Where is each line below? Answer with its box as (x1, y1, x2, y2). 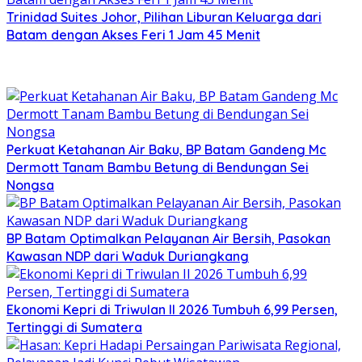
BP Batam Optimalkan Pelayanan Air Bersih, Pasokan (6, 230, 330, 247)
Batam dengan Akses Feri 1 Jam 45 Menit (6, 27, 260, 44)
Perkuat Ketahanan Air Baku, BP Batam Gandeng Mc (6, 141, 326, 158)
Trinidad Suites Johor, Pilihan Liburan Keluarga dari (6, 9, 322, 26)
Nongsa (6, 177, 54, 194)
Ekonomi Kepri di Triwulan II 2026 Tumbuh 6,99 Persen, (6, 301, 338, 318)
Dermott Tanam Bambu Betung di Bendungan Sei (6, 159, 309, 176)
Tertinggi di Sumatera (6, 319, 142, 336)
